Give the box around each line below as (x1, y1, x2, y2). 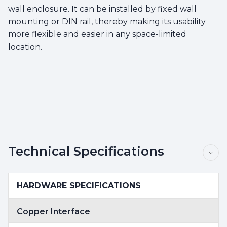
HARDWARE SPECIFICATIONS (17, 180, 141, 191)
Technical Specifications (8, 143, 164, 159)
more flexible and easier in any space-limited (8, 29, 186, 39)
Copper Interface (17, 206, 90, 216)
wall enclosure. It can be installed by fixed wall (8, 4, 197, 14)
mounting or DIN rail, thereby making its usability (8, 16, 206, 26)
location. (8, 42, 42, 52)
